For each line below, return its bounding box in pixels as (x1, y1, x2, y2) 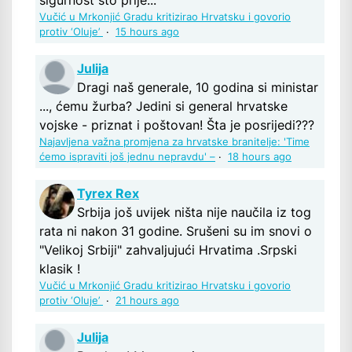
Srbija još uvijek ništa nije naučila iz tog (77, 204, 311, 221)
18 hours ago (228, 151, 291, 163)
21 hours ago (115, 295, 179, 307)
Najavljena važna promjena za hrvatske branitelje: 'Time (39, 136, 310, 148)
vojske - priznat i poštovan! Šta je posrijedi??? (39, 117, 314, 134)
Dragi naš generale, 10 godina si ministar (77, 79, 318, 96)
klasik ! (39, 261, 80, 277)
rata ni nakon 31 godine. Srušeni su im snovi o (39, 223, 312, 240)
